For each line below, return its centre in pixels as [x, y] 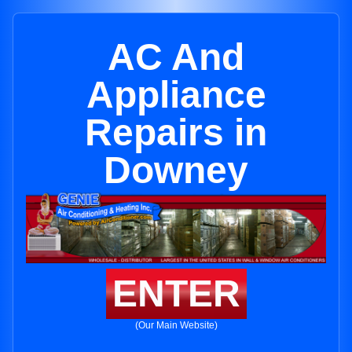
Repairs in [176, 132]
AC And [176, 57]
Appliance [176, 95]
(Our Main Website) [176, 326]
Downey [176, 170]
